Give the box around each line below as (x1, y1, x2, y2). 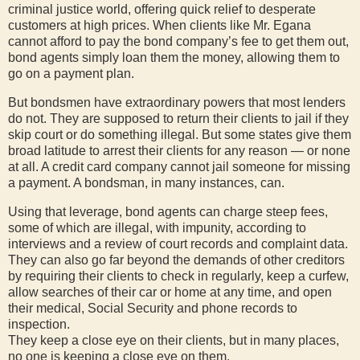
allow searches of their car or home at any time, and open (8, 284, 332, 299)
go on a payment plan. (8, 67, 134, 81)
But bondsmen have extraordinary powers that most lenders (8, 96, 346, 110)
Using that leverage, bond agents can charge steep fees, (8, 204, 328, 219)
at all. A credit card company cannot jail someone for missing (8, 160, 350, 174)
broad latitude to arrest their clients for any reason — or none (8, 144, 350, 158)
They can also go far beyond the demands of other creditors (8, 252, 345, 267)
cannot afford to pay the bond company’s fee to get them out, (8, 35, 349, 49)
